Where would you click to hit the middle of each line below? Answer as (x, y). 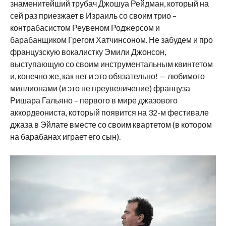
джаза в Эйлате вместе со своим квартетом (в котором (111, 124)
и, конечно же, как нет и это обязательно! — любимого (107, 76)
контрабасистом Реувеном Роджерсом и (85, 27)
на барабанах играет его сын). (65, 136)
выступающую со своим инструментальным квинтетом (111, 64)
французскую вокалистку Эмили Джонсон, (88, 51)
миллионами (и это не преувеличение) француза (100, 88)
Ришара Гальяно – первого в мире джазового (94, 100)
